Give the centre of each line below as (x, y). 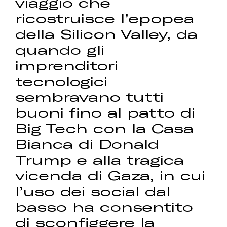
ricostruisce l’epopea (105, 18)
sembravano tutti (90, 97)
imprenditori (67, 65)
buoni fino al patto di (105, 112)
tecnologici (62, 81)
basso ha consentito (104, 207)
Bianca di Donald (87, 144)
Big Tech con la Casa (105, 128)
